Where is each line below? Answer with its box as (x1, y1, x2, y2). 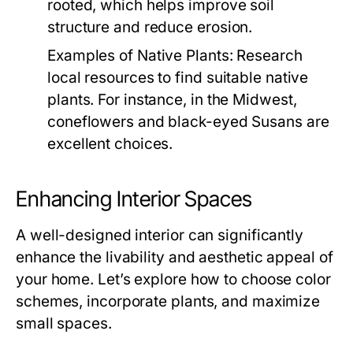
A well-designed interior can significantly (16, 226, 304, 244)
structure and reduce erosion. (47, 18, 253, 36)
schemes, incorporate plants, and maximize (16, 292, 321, 310)
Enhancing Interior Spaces (16, 186, 252, 212)
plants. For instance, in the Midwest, (47, 91, 297, 109)
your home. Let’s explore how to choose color (16, 270, 331, 288)
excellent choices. (47, 135, 173, 153)
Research (232, 46, 303, 65)
